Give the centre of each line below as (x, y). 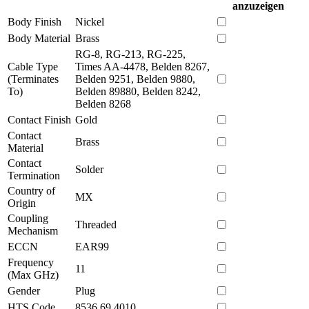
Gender (24, 290)
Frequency (31, 262)
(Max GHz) (33, 275)
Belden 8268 (103, 103)
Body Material (39, 38)
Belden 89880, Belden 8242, (138, 91)
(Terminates (33, 79)
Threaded (96, 224)
